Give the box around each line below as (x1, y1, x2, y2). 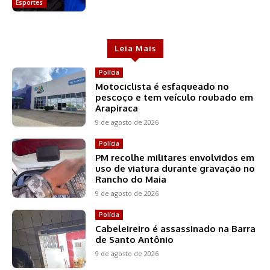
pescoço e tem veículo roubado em (95, 91, 254, 103)
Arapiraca (95, 102, 139, 114)
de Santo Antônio (95, 233, 174, 245)
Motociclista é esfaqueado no (95, 80, 230, 92)
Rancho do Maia (95, 173, 167, 185)
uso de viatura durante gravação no (95, 162, 256, 174)
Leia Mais (114, 43, 156, 53)
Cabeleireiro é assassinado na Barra (95, 222, 256, 234)
